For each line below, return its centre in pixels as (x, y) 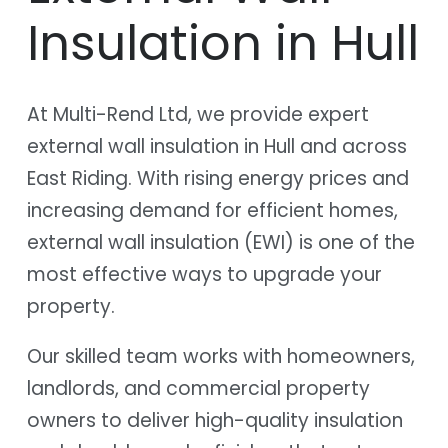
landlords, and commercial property (198, 388)
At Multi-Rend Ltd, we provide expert (198, 114)
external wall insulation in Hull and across (217, 146)
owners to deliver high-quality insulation (215, 420)
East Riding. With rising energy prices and (218, 178)
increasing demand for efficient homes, (212, 210)
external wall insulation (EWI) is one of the (221, 242)
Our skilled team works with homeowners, (221, 356)
